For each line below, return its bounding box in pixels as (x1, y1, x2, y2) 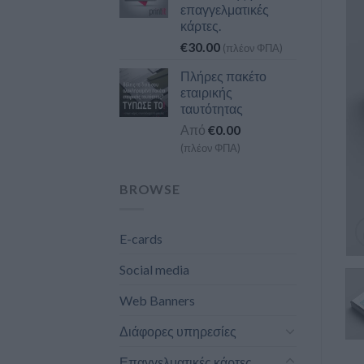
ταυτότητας (180, 101, 243, 117)
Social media (119, 261, 189, 277)
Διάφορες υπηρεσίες (119, 323, 236, 339)
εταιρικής (180, 84, 232, 101)
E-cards (119, 230, 162, 246)
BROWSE (119, 181, 180, 197)
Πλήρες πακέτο (180, 68, 266, 84)
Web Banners (119, 292, 195, 308)
